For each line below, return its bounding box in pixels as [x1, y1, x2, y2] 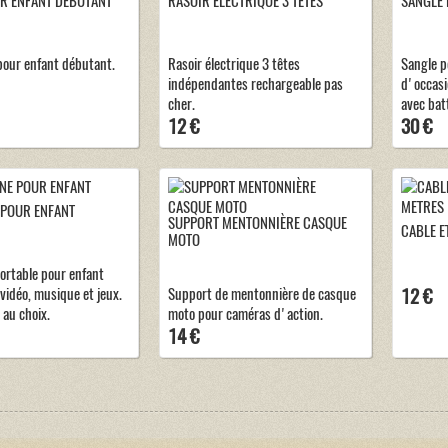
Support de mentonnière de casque [168, 283, 356, 304]
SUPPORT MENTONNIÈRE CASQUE [168, 212, 347, 233]
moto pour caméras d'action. [168, 303, 323, 324]
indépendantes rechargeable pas [168, 73, 343, 94]
